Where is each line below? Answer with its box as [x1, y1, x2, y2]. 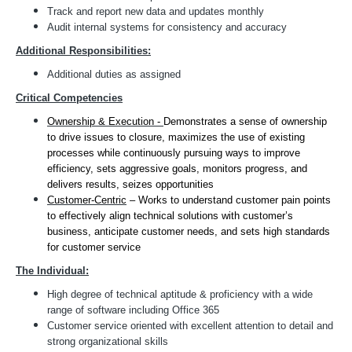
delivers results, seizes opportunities [47, 178, 214, 190]
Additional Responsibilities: [16, 45, 151, 57]
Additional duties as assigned [47, 68, 181, 80]
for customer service [47, 241, 141, 253]
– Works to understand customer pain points [126, 194, 331, 206]
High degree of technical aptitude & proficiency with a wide [47, 288, 313, 300]
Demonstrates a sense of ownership [163, 115, 327, 127]
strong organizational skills [47, 335, 168, 347]
